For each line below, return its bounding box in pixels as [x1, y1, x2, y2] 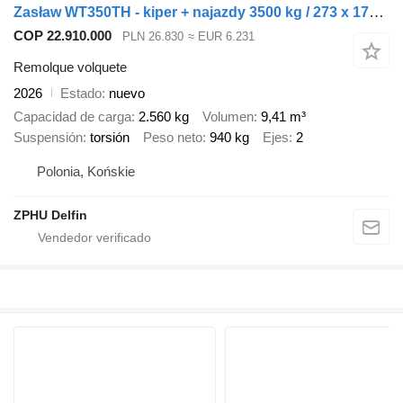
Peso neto [143, 130, 202, 146]
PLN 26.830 [122, 30, 184, 44]
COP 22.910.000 [13, 28, 112, 44]
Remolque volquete [13, 58, 127, 75]
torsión [90, 130, 130, 146]
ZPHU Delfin [13, 207, 87, 222]
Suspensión [13, 130, 83, 146]
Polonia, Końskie [37, 163, 135, 179]
